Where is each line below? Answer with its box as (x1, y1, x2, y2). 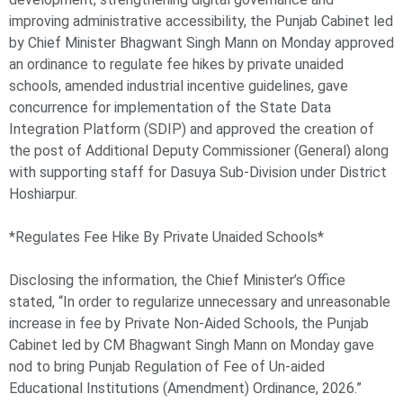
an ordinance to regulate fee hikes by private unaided (9, 56, 344, 74)
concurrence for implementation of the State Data (9, 99, 331, 117)
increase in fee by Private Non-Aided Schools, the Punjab (9, 315, 369, 333)
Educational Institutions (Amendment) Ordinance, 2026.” (9, 380, 362, 398)
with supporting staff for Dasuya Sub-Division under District (9, 164, 387, 182)
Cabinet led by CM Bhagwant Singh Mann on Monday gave (9, 336, 374, 354)
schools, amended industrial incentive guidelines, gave (9, 77, 348, 95)
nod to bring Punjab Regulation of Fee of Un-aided (9, 358, 325, 376)
